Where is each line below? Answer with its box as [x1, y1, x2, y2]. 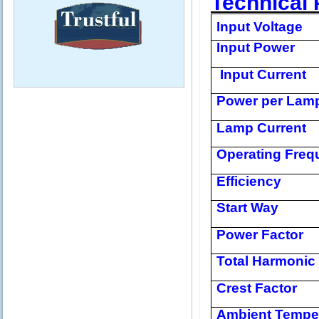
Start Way [216, 200, 279, 215]
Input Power [216, 40, 296, 55]
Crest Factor [216, 281, 298, 296]
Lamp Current [216, 120, 307, 135]
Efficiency [216, 174, 282, 189]
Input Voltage [216, 19, 303, 34]
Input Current [216, 67, 307, 82]
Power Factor [216, 227, 304, 242]
